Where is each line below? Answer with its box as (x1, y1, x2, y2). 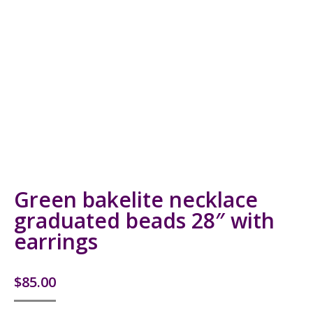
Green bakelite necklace (14, 185, 258, 214)
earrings (14, 227, 98, 256)
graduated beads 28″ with (14, 206, 275, 235)
